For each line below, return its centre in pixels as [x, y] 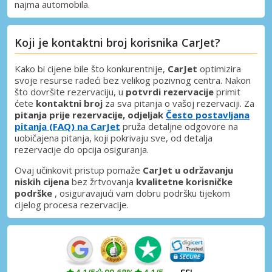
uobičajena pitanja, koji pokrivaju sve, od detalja [114, 138]
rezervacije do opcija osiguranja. [82, 150]
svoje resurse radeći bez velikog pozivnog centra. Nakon [133, 80]
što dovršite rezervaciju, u [70, 92]
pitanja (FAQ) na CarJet [67, 127]
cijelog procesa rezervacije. [72, 205]
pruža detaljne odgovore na [179, 127]
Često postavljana [208, 115]
